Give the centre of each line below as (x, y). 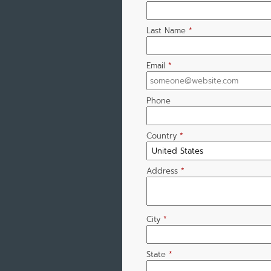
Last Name (166, 30)
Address (162, 171)
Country (161, 135)
